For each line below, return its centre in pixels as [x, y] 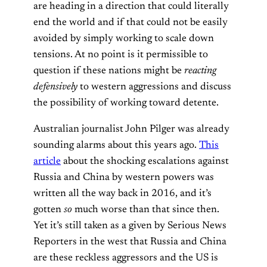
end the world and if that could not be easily [131, 22]
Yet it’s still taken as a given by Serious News [130, 226]
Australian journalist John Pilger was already [131, 129]
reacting [200, 71]
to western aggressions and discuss [154, 87]
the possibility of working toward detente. [126, 103]
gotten [49, 209]
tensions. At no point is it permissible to [121, 55]
